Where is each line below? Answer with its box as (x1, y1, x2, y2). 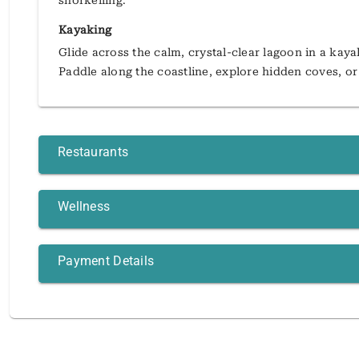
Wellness (58, 199, 111, 215)
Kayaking (58, 23, 111, 37)
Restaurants (58, 144, 129, 160)
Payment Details (58, 253, 155, 269)
